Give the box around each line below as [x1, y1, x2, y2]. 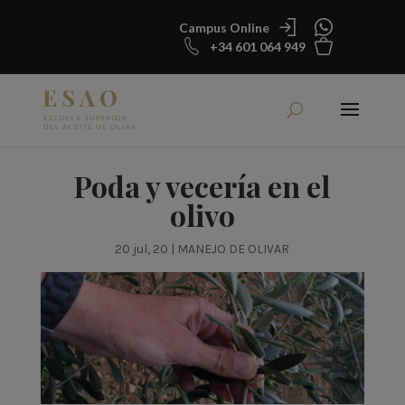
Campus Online [179, 19, 270, 35]
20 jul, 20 [115, 240, 169, 257]
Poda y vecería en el [74, 165, 331, 205]
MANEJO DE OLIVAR [177, 240, 290, 257]
